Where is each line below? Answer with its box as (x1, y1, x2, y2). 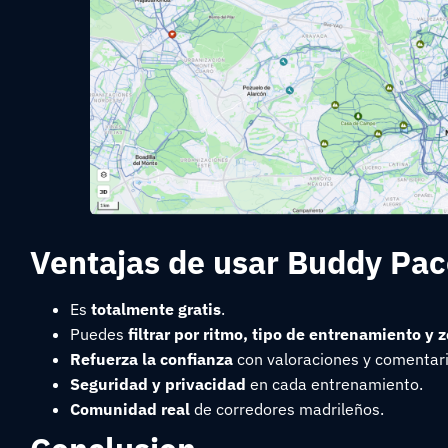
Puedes (70, 324, 128, 345)
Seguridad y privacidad (70, 374, 246, 395)
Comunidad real (70, 399, 190, 420)
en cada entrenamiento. (246, 374, 423, 395)
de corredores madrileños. (190, 399, 384, 420)
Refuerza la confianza (70, 349, 233, 370)
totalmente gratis (91, 299, 221, 320)
